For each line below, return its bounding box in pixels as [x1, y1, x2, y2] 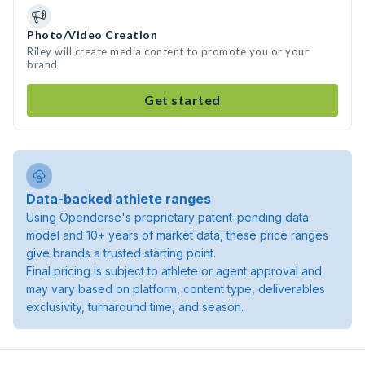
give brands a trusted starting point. [26, 246, 216, 260]
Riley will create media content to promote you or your [27, 45, 309, 58]
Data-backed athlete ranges [26, 191, 211, 207]
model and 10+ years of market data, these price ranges [26, 228, 328, 242]
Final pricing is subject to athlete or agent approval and [26, 264, 322, 278]
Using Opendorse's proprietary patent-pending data [26, 210, 309, 224]
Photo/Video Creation [27, 28, 157, 42]
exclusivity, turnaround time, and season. [26, 300, 244, 314]
